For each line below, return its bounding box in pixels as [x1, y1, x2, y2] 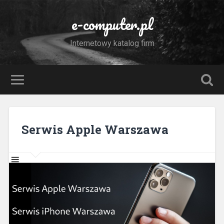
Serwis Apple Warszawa [21, 121, 168, 137]
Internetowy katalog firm [69, 38, 154, 48]
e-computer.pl [71, 12, 153, 36]
